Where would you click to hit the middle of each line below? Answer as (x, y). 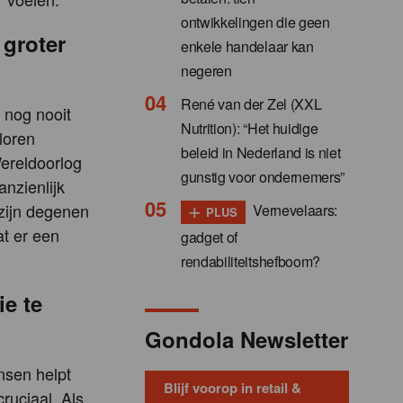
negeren (206, 70)
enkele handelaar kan (247, 46)
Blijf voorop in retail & (233, 387)
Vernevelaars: (294, 210)
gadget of (210, 237)
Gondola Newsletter (246, 339)
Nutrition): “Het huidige (250, 128)
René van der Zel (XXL (251, 103)
